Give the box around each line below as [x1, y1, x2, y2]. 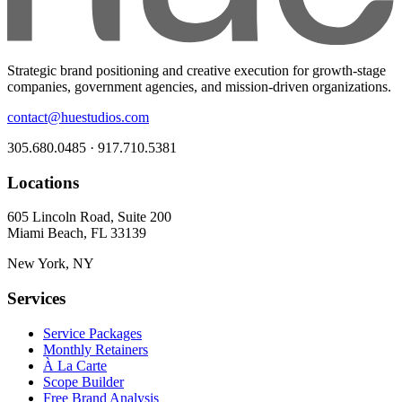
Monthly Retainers [43, 341, 148, 357]
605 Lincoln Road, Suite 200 [7, 209, 171, 225]
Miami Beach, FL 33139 [7, 225, 146, 241]
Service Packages [43, 325, 142, 341]
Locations [7, 172, 79, 192]
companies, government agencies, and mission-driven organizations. [7, 78, 391, 94]
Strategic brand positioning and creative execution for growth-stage [7, 62, 386, 78]
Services [7, 288, 66, 308]
